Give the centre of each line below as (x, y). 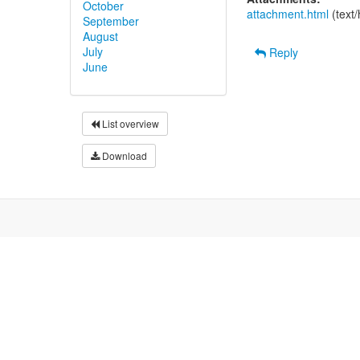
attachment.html (288, 14)
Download (123, 155)
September (111, 20)
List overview (129, 123)
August (100, 36)
